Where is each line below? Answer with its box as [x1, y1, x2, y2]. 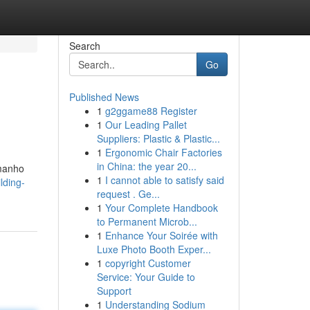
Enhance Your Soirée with [104, 228, 218, 242]
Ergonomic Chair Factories [104, 145, 222, 159]
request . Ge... [96, 187, 160, 201]
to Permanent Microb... [96, 215, 197, 228]
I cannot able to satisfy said [104, 173, 224, 187]
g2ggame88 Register [104, 104, 197, 118]
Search [69, 39, 100, 53]
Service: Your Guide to [96, 270, 195, 284]
